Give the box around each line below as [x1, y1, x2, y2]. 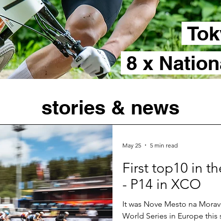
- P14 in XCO [122, 176, 201, 192]
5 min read [150, 141, 178, 149]
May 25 [122, 141, 141, 149]
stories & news [41, 96, 180, 119]
